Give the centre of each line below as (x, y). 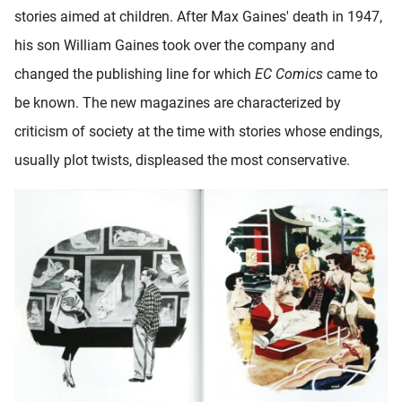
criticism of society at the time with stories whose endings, (198, 131)
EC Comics (289, 74)
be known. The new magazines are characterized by (178, 102)
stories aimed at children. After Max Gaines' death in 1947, (198, 16)
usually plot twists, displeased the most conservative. (182, 160)
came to (350, 74)
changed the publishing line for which (135, 74)
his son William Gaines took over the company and (175, 45)
